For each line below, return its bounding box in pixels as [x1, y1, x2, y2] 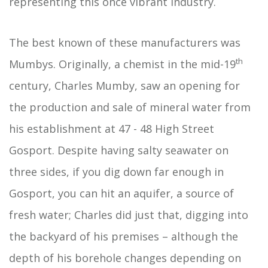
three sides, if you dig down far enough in [9, 165, 224, 179]
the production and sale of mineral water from [9, 100, 251, 114]
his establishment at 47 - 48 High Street [9, 121, 214, 136]
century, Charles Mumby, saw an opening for [9, 78, 240, 93]
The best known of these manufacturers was [9, 35, 240, 50]
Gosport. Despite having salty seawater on [9, 143, 229, 157]
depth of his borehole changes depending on [9, 251, 241, 265]
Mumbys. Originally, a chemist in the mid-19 [9, 57, 236, 71]
